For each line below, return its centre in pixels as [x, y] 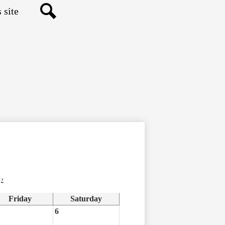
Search [58, 25]
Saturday [86, 198]
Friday [20, 198]
